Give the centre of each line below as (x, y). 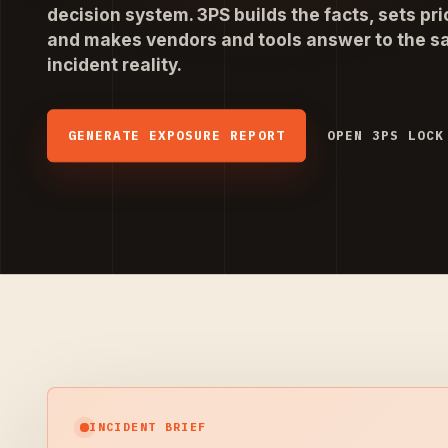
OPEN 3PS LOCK (385, 135)
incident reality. (114, 65)
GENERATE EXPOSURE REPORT (176, 135)
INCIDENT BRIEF (148, 427)
